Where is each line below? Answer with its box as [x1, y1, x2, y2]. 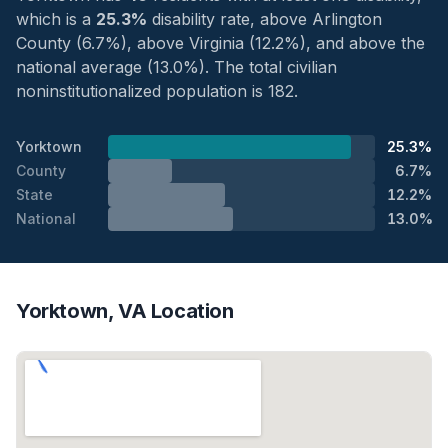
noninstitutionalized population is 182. [16, 80, 298, 101]
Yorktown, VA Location [16, 298, 234, 323]
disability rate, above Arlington [147, 8, 382, 29]
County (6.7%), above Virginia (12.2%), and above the [16, 32, 425, 53]
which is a [16, 8, 96, 29]
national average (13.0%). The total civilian [16, 56, 337, 77]
